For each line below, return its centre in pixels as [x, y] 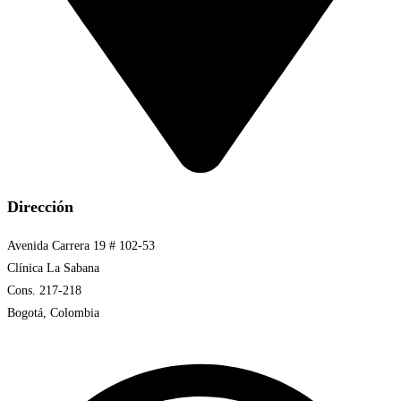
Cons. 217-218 [44, 290]
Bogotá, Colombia [53, 312]
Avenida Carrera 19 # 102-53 [81, 245]
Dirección [40, 206]
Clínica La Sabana [53, 268]
